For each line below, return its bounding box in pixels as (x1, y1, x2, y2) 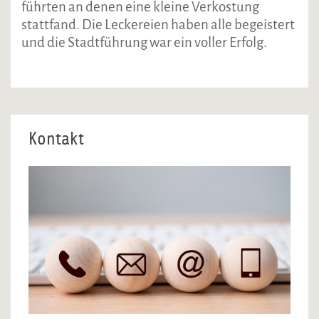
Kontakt (28, 129, 84, 150)
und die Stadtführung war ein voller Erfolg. (21, 35, 267, 51)
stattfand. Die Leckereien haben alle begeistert (21, 17, 295, 33)
